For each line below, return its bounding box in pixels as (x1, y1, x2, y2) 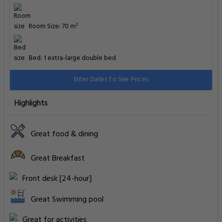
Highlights (14, 97, 48, 110)
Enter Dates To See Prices (73, 74, 149, 85)
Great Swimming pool (31, 193, 104, 206)
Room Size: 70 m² (29, 21, 78, 32)
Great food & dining (31, 127, 98, 141)
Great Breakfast (31, 152, 85, 165)
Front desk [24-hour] (22, 172, 92, 185)
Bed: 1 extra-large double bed (29, 53, 116, 63)
